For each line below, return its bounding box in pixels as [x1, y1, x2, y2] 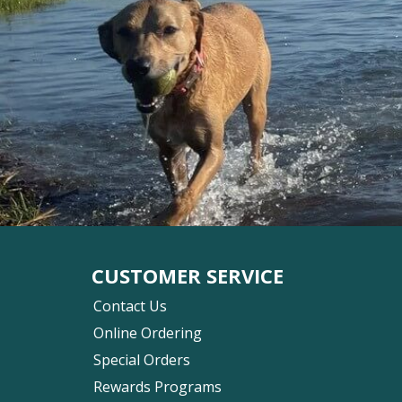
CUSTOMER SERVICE [92, 261, 284, 289]
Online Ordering [93, 322, 202, 343]
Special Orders [93, 349, 190, 370]
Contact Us [93, 295, 167, 316]
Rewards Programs [93, 376, 222, 397]
